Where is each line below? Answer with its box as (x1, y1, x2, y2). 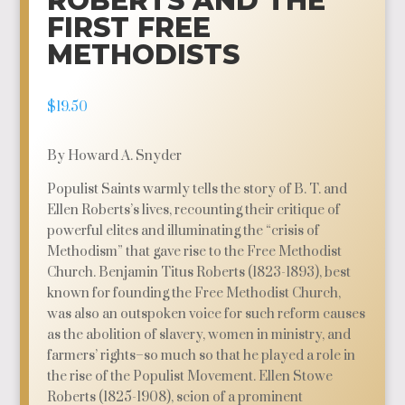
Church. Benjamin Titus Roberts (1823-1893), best (47, 264, 352, 281)
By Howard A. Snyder (47, 147, 183, 165)
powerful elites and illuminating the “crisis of (47, 222, 320, 240)
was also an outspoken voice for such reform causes (47, 306, 366, 323)
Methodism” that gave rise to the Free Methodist (47, 243, 343, 260)
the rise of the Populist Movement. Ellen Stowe (47, 368, 334, 385)
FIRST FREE (47, 11, 212, 44)
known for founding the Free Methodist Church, (47, 285, 342, 302)
